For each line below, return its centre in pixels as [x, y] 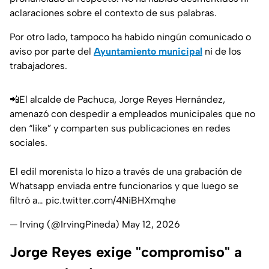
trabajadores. [38, 66]
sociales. [29, 143]
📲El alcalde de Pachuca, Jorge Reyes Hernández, [117, 100]
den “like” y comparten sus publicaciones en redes [120, 128]
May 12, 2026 [151, 225]
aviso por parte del [52, 52]
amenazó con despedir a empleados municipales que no [132, 114]
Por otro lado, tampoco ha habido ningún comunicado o [130, 37]
